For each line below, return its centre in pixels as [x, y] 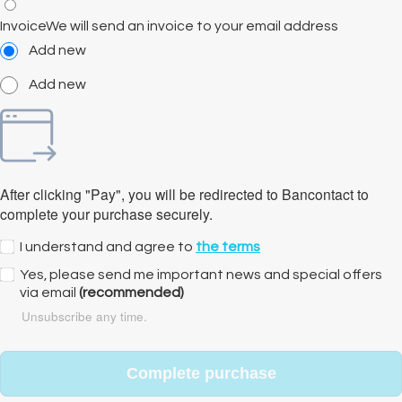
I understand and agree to [108, 246]
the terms [228, 246]
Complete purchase [201, 374]
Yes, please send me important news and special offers [201, 274]
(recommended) [131, 292]
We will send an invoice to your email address [192, 26]
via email [49, 292]
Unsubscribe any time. [84, 316]
